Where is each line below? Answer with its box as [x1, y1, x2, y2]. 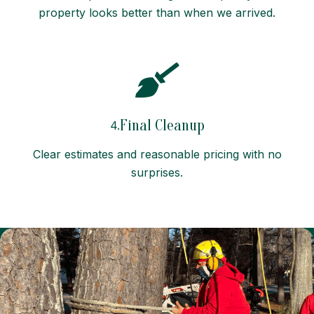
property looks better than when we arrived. [39, 5, 275, 20]
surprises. [131, 165, 183, 179]
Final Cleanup [119, 116, 205, 135]
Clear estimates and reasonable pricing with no [32, 146, 282, 161]
